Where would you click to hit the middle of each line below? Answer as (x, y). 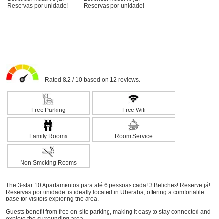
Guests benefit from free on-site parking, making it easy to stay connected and (108, 212)
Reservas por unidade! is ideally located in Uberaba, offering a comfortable (105, 192)
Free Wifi (134, 110)
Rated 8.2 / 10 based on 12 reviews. (89, 80)
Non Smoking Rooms (48, 163)
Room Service (134, 136)
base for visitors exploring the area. (52, 199)
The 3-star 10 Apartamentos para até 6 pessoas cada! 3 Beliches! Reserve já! (108, 185)
